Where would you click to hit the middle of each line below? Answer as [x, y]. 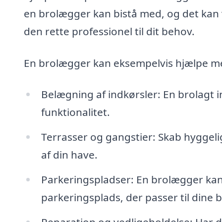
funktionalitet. [75, 112]
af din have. [69, 155]
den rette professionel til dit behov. [109, 31]
